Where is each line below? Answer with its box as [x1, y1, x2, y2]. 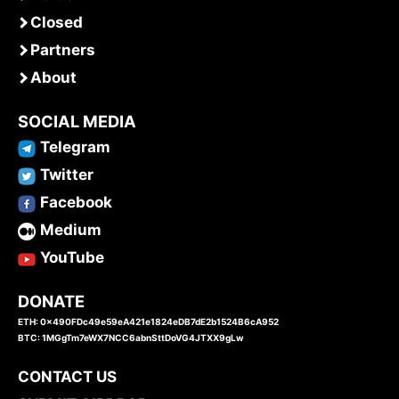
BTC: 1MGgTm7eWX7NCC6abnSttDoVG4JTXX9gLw [18, 332, 244, 344]
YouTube [40, 248, 104, 267]
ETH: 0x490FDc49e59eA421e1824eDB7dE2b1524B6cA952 [18, 316, 279, 328]
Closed [30, 13, 83, 32]
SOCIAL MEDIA [18, 111, 136, 132]
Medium [40, 221, 102, 240]
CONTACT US [18, 368, 117, 387]
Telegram [40, 138, 110, 157]
